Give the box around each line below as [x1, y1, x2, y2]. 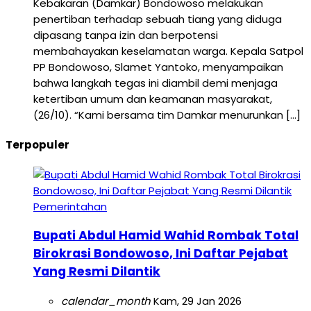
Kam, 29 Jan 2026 [151, 293, 242, 308]
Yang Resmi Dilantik [33, 263, 160, 280]
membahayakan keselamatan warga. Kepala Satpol [33, 43, 303, 58]
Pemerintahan [33, 199, 107, 214]
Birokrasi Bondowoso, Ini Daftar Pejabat [33, 245, 288, 262]
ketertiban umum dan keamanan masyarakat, [33, 91, 272, 106]
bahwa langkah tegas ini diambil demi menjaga [33, 75, 278, 90]
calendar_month [61, 293, 151, 308]
